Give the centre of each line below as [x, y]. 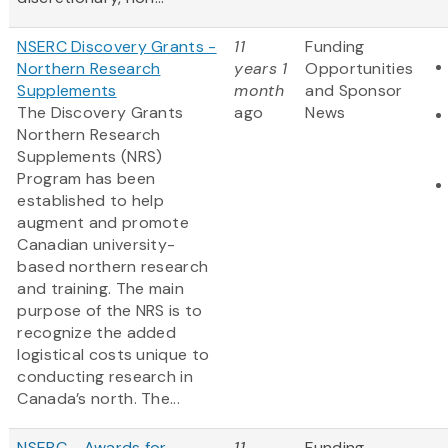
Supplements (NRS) [90, 157]
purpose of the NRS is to [110, 311]
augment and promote [103, 223]
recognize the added [97, 333]
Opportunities [359, 69]
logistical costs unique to [113, 355]
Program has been [86, 179]
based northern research [113, 267]
